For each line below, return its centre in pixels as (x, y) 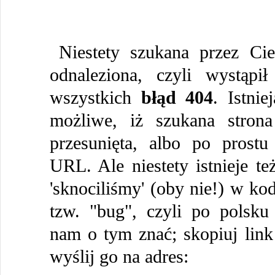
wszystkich (95, 98)
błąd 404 (177, 98)
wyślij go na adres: (119, 257)
